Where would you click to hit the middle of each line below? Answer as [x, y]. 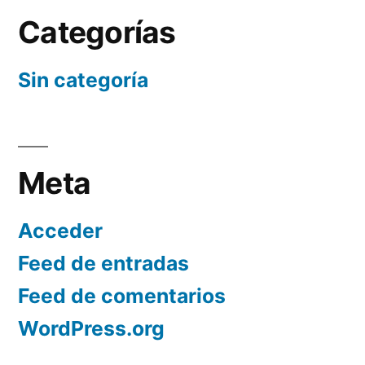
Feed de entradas [103, 264]
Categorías [97, 33]
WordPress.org [91, 329]
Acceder [60, 231]
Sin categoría [83, 80]
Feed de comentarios [122, 296]
